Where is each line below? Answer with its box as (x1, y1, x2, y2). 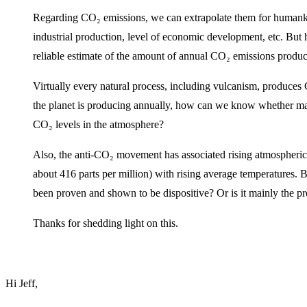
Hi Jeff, (5, 277, 38, 289)
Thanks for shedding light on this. (33, 217, 178, 229)
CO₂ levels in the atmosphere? (33, 118, 164, 130)
